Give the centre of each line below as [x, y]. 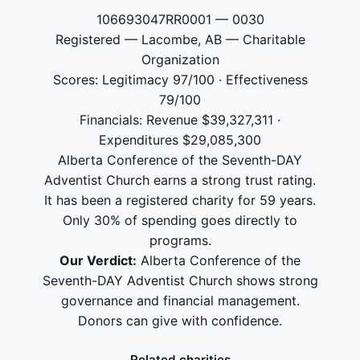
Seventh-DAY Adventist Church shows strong [180, 280]
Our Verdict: [98, 260]
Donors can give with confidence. [180, 321]
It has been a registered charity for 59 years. [180, 200]
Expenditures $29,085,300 [180, 140]
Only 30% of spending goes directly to [180, 220]
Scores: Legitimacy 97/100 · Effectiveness [180, 80]
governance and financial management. [180, 301]
